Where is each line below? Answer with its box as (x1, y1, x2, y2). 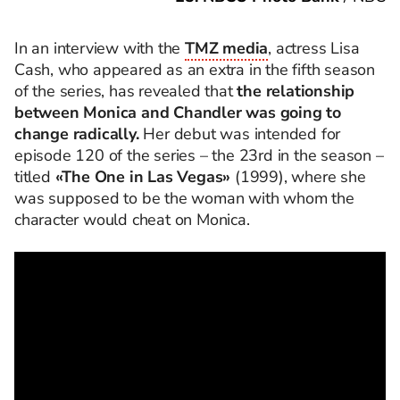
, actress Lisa (268, 37, 360, 59)
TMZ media (185, 37, 269, 59)
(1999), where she (235, 165, 366, 187)
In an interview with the (14, 37, 185, 59)
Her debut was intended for (138, 122, 341, 145)
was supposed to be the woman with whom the (14, 187, 354, 209)
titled (14, 165, 55, 187)
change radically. (14, 122, 139, 145)
